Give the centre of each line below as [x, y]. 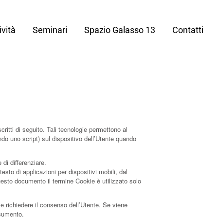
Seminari [50, 30]
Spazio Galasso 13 [120, 30]
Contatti [188, 30]
